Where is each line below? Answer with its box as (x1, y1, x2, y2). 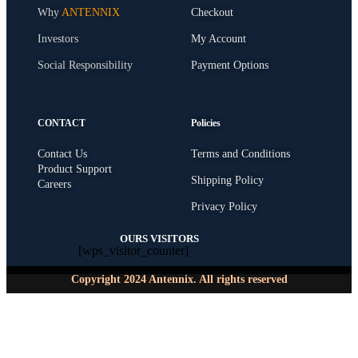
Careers (38, 178, 71, 191)
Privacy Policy (190, 201, 257, 213)
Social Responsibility (38, 59, 133, 72)
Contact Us (38, 148, 87, 161)
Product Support (38, 163, 112, 176)
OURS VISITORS (119, 233, 199, 245)
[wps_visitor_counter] (78, 244, 189, 258)
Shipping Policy (190, 174, 264, 187)
